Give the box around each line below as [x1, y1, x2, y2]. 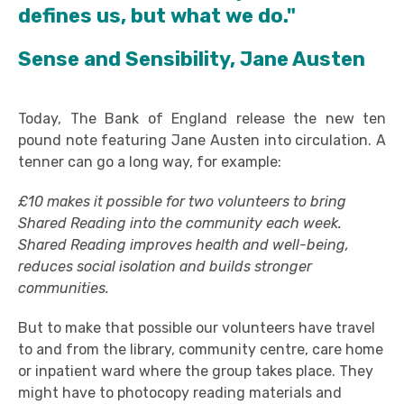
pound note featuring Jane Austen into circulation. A [18, 132, 386, 149]
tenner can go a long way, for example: [18, 153, 281, 170]
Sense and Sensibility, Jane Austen [18, 47, 365, 71]
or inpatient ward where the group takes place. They [18, 363, 373, 380]
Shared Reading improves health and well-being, [18, 236, 349, 253]
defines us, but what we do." [18, 4, 296, 28]
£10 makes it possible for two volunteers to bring [18, 193, 346, 210]
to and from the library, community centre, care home [18, 341, 383, 358]
